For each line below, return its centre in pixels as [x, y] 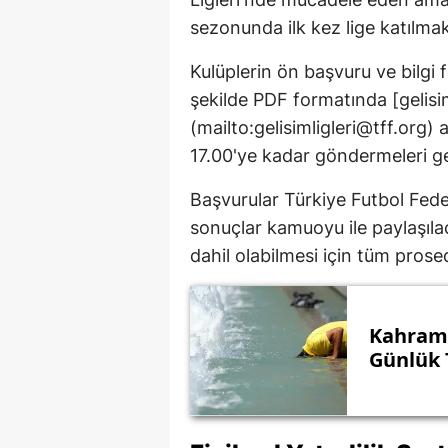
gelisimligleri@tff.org [340, 127]
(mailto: [222, 127]
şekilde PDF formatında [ [294, 99]
